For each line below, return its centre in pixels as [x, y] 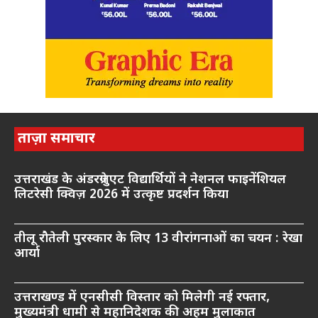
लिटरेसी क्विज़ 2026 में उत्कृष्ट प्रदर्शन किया [121, 195]
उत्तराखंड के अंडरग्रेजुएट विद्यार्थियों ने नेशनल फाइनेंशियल [150, 180]
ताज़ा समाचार [56, 139]
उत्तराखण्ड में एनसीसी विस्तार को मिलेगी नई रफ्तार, [142, 298]
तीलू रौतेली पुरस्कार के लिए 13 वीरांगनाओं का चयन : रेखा [158, 239]
